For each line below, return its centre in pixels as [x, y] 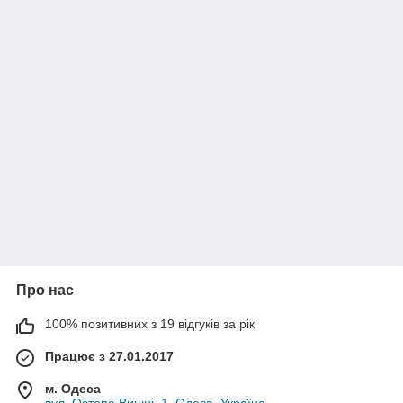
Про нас [45, 290]
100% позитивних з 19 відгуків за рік [150, 324]
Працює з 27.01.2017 [109, 356]
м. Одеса [73, 389]
